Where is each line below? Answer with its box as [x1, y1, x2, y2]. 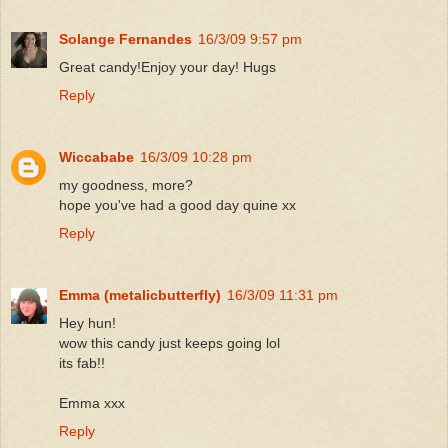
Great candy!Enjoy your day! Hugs [59, 59, 276, 76]
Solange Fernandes [59, 31, 192, 48]
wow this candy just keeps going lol [59, 335, 280, 352]
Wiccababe [59, 149, 134, 166]
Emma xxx [59, 395, 125, 412]
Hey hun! [59, 315, 116, 332]
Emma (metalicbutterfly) [59, 287, 221, 304]
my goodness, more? [59, 177, 193, 194]
